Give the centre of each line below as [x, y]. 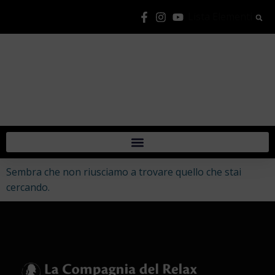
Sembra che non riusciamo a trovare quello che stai [124, 172]
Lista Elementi [220, 17]
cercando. [28, 187]
